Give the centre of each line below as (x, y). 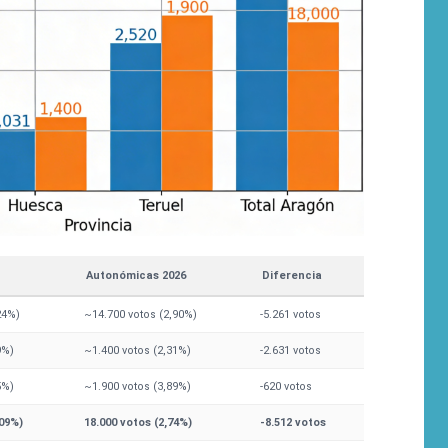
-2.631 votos (290, 351)
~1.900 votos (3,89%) (137, 387)
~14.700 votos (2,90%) (140, 315)
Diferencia (292, 276)
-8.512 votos (293, 423)
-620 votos (286, 387)
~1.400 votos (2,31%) (137, 351)
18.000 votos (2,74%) (138, 423)
